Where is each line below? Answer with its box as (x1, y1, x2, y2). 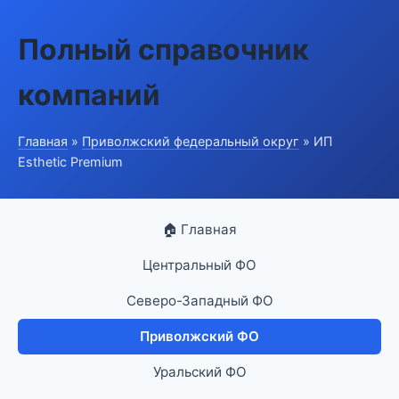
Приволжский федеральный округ (82, 134, 299, 149)
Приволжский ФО (140, 328, 259, 345)
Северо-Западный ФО (126, 292, 273, 309)
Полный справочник (18, 32, 309, 67)
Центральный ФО (142, 256, 256, 273)
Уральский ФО (152, 363, 247, 380)
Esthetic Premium (18, 154, 123, 169)
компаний (18, 77, 160, 112)
